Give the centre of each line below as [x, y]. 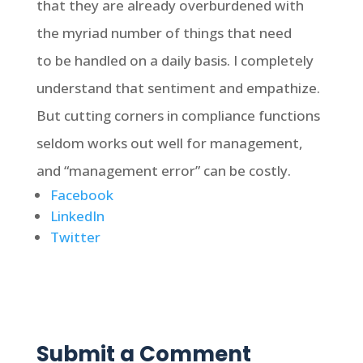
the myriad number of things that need [164, 33]
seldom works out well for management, [169, 143]
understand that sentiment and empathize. [178, 88]
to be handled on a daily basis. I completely [175, 60]
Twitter [75, 237]
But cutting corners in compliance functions [178, 115]
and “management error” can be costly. [163, 171]
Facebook [81, 195]
